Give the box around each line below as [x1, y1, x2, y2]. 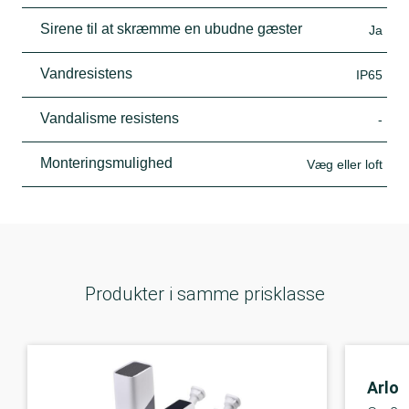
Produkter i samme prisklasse [84, 282, 325, 305]
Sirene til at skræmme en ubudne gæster [40, 20, 302, 37]
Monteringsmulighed [40, 154, 173, 171]
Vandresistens [40, 65, 132, 81]
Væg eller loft [307, 156, 383, 172]
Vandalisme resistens [40, 110, 179, 126]
